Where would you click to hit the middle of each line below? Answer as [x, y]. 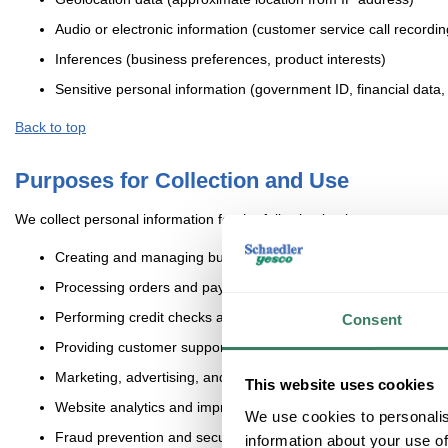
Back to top [50, 127]
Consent [372, 319]
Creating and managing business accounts [190, 257]
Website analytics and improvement [167, 407]
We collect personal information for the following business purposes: [230, 219]
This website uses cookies [339, 385]
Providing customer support [142, 347]
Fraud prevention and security [150, 437]
